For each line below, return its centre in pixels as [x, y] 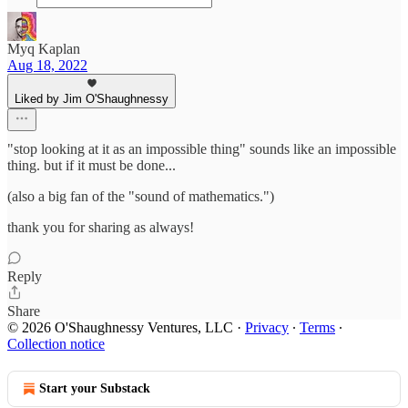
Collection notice [56, 344]
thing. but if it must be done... [92, 165]
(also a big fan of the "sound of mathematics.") [141, 196]
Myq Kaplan [44, 49]
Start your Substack [95, 388]
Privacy [267, 327]
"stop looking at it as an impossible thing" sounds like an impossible [202, 149]
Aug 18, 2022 [47, 65]
